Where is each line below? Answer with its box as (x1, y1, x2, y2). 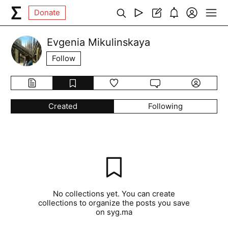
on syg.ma (96, 207, 132, 217)
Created (48, 101, 77, 111)
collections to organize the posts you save (38, 198, 190, 208)
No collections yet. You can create (53, 189, 175, 198)
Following (148, 101, 183, 111)
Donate (34, 8, 61, 17)
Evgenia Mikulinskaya (47, 36, 151, 48)
